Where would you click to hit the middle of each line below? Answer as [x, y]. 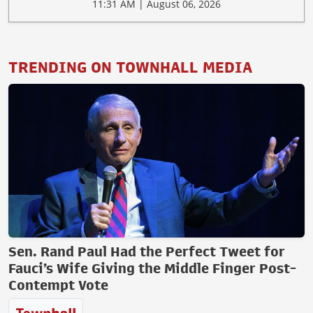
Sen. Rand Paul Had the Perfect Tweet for [147, 252]
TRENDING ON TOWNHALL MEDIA [130, 68]
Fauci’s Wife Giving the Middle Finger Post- [152, 269]
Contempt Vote [58, 285]
